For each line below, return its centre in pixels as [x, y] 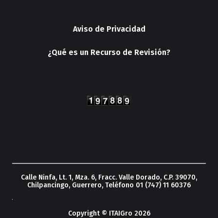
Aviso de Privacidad [109, 29]
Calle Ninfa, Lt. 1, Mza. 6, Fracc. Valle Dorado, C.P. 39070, [109, 177]
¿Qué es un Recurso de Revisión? [109, 52]
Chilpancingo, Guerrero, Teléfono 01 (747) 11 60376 [109, 185]
